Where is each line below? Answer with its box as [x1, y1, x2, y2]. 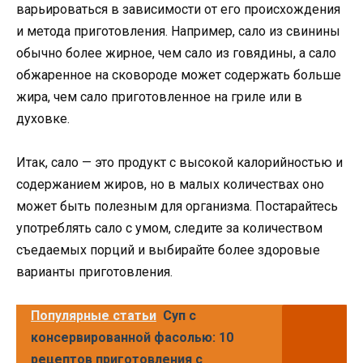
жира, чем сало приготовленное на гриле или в [16, 88, 302, 105]
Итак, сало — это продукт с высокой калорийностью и [16, 155, 343, 171]
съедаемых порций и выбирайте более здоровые [16, 242, 320, 258]
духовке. [16, 110, 70, 126]
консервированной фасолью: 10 [31, 330, 233, 346]
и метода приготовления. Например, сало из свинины [16, 23, 340, 39]
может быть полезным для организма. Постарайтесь [16, 199, 338, 215]
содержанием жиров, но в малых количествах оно [16, 177, 324, 193]
